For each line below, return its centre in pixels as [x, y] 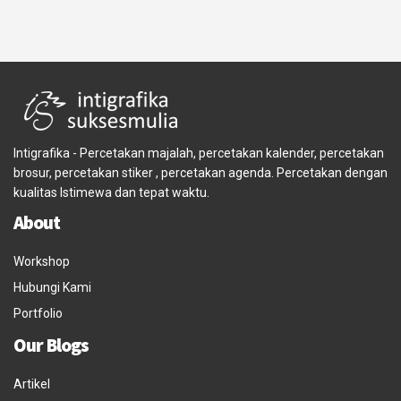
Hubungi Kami [52, 288]
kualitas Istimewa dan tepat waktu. [111, 193]
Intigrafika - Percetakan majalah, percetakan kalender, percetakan [199, 154]
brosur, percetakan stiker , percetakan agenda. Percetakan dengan [200, 173]
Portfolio [38, 314]
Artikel [32, 384]
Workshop [42, 262]
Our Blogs [51, 346]
